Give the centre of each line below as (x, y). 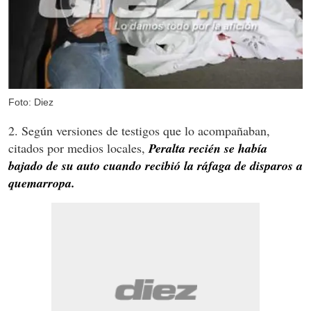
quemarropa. (42, 183)
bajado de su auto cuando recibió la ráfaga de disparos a (155, 166)
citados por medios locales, (78, 148)
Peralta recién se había (208, 149)
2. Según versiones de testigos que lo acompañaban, (139, 131)
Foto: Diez (31, 102)
